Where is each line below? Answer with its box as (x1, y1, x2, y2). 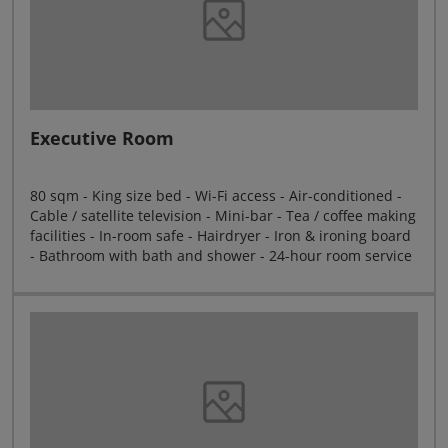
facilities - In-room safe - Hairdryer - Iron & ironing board (30, 226, 411, 245)
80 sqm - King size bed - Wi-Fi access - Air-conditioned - (30, 186, 402, 205)
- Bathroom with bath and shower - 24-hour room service (30, 246, 412, 265)
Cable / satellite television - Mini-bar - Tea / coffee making (30, 206, 416, 225)
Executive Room (30, 126, 174, 150)
